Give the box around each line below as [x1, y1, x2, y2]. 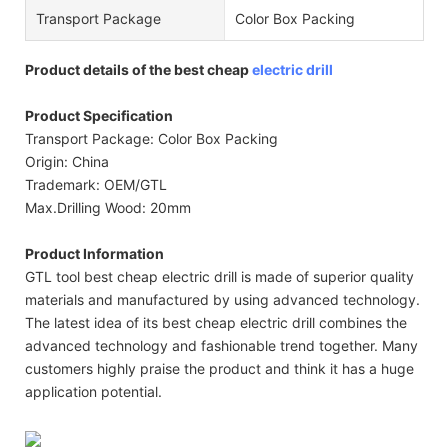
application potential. [25, 382, 162, 400]
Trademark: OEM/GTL [25, 175, 167, 193]
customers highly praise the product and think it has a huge [25, 359, 414, 377]
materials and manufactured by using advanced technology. [25, 290, 420, 308]
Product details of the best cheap [25, 60, 252, 78]
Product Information [25, 244, 164, 262]
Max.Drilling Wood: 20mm [25, 198, 191, 216]
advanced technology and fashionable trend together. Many [25, 336, 418, 354]
